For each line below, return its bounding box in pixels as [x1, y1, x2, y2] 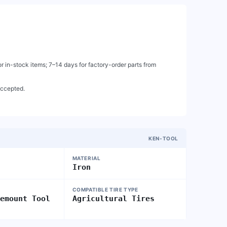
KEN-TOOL [148, 135, 178, 141]
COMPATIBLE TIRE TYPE [72, 186, 138, 193]
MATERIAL [72, 155, 101, 161]
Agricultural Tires [72, 194, 155, 203]
